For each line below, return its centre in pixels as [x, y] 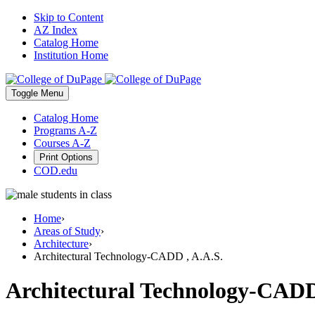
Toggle [25, 93]
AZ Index [56, 30]
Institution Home [71, 55]
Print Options [66, 157]
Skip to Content [69, 17]
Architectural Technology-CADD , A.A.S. [128, 256]
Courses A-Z [62, 143]
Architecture [61, 244]
